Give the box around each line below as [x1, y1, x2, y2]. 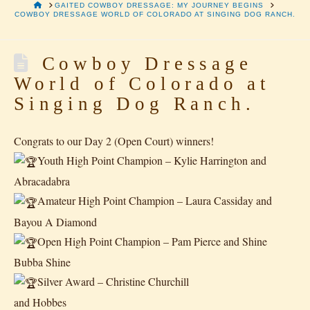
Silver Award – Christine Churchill [37, 274, 189, 289]
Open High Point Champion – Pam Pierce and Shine [37, 233, 267, 248]
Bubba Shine [14, 255, 71, 270]
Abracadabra [14, 174, 70, 189]
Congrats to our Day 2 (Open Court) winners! [14, 133, 214, 148]
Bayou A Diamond [14, 214, 97, 229]
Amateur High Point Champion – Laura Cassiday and [37, 193, 272, 208]
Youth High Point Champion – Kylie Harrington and [37, 152, 266, 167]
